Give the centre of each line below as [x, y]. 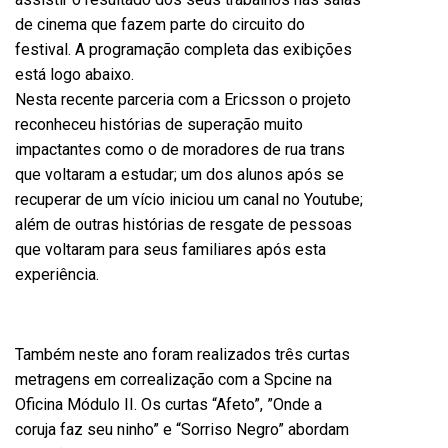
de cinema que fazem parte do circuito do [160, 24]
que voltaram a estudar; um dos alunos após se [179, 174]
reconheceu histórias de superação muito [159, 124]
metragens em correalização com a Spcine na [173, 379]
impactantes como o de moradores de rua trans [180, 149]
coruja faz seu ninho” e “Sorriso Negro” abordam [182, 429]
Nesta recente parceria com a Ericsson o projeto [183, 99]
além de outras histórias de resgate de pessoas [183, 224]
